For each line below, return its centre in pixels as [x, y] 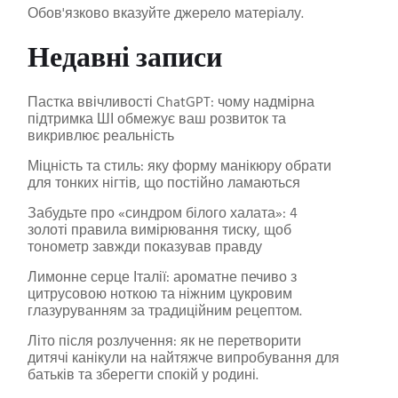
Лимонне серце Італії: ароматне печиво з [162, 278]
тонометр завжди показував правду [144, 248]
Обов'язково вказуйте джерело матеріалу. [165, 14]
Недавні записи [124, 60]
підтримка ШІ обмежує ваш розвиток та [156, 120]
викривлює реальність [100, 137]
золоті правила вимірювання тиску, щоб [159, 231]
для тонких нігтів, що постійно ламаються [163, 184]
